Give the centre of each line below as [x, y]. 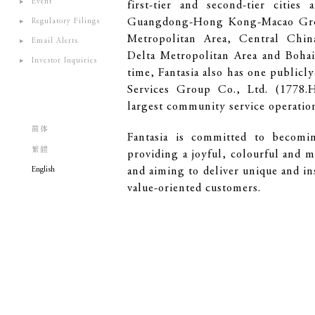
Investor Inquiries [64, 61]
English [43, 170]
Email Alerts [55, 41]
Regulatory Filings [66, 21]
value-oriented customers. [194, 189]
